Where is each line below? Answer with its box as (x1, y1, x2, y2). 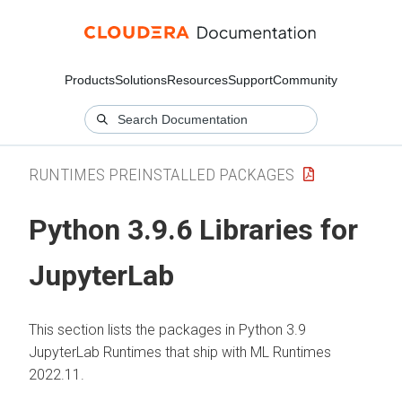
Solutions (115, 73, 167, 87)
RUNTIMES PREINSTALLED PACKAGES (29, 163, 294, 185)
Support (228, 73, 273, 87)
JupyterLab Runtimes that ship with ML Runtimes (29, 343, 331, 361)
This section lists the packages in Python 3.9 (29, 320, 306, 338)
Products (65, 73, 115, 87)
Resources (167, 73, 228, 87)
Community (273, 73, 337, 87)
